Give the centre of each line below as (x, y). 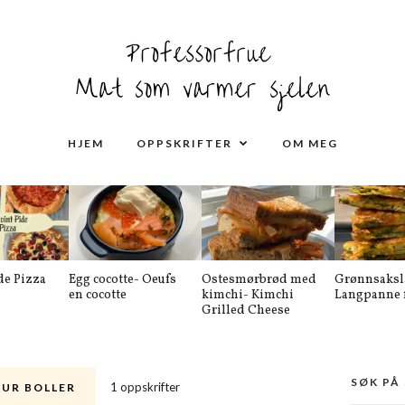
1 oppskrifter (145, 387)
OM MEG (310, 143)
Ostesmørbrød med (259, 280)
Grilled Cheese (246, 311)
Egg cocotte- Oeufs (122, 280)
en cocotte (98, 296)
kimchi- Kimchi (248, 296)
